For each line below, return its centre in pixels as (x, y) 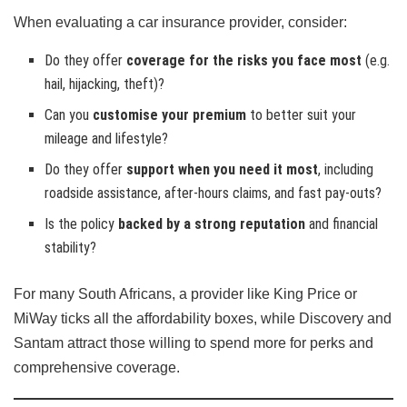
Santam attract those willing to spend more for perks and (194, 342)
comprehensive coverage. (97, 367)
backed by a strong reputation (212, 223)
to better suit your (302, 114)
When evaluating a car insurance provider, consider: (180, 22)
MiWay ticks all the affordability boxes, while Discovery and (203, 318)
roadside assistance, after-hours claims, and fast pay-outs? (213, 193)
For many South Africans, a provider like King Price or (185, 293)
